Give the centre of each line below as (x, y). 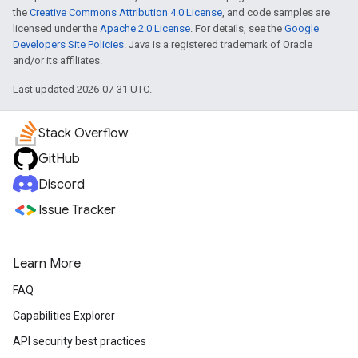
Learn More (47, 264)
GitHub (59, 159)
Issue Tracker (77, 210)
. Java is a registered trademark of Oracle (218, 44)
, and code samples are (276, 12)
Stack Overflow (83, 133)
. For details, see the (237, 28)
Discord (62, 185)
